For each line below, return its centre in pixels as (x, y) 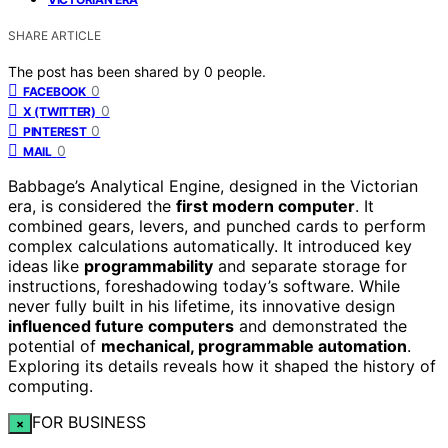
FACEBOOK (54, 91)
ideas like (46, 265)
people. (241, 71)
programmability (148, 265)
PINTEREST (55, 131)
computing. (50, 385)
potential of (54, 345)
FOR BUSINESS (88, 421)
